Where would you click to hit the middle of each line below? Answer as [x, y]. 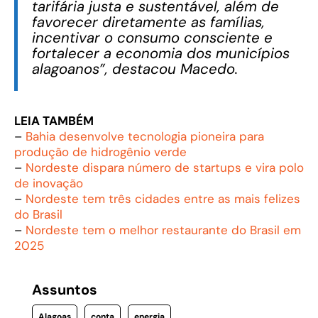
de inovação [49, 183]
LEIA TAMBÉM [54, 120]
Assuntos [64, 289]
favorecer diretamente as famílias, [148, 22]
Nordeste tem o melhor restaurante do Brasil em [163, 230]
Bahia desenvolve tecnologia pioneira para [145, 136]
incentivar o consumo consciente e [152, 37]
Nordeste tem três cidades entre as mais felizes [163, 198]
